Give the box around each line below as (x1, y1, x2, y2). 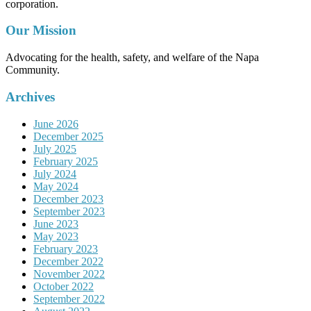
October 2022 (33, 280, 94, 292)
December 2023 (33, 192, 103, 205)
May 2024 (33, 180, 78, 192)
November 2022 (33, 267, 105, 280)
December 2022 (33, 255, 103, 267)
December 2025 (33, 130, 103, 142)
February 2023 (33, 242, 98, 255)
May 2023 (33, 230, 78, 242)
